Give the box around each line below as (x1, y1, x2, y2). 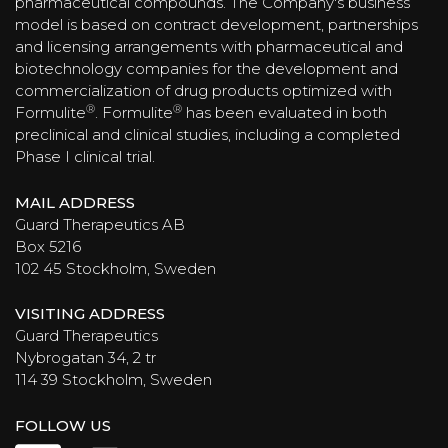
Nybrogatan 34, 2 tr (15, 348, 156, 368)
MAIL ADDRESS (15, 192, 135, 212)
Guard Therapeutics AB (15, 214, 185, 234)
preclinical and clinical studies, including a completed (15, 125, 400, 145)
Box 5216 (15, 236, 81, 256)
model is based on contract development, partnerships (15, 15, 418, 35)
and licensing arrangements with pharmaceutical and (15, 37, 403, 57)
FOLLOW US (15, 415, 111, 435)
